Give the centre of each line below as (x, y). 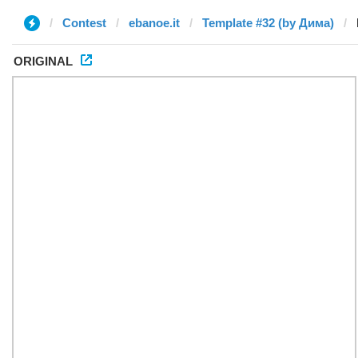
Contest (84, 23)
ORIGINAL (43, 61)
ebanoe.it (154, 23)
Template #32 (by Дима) (268, 23)
